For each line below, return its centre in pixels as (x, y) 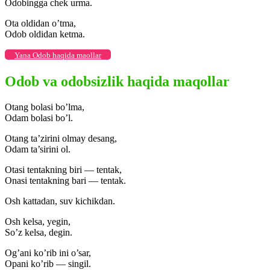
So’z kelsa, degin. (39, 232)
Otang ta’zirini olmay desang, (61, 138)
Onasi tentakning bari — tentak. (65, 180)
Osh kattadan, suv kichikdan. (60, 201)
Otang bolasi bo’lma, (45, 107)
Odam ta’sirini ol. (38, 149)
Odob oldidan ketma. (45, 34)
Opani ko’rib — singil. (48, 263)
